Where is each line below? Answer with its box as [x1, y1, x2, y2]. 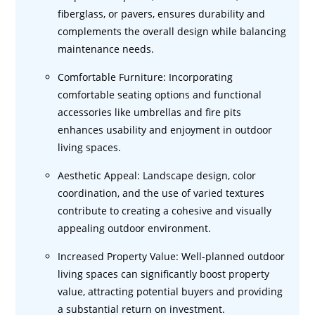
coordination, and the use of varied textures [58, 186, 265, 200]
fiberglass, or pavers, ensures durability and [58, 7, 266, 20]
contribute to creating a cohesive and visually [58, 204, 272, 217]
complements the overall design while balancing [58, 25, 287, 38]
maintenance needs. [58, 42, 155, 56]
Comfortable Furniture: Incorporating [58, 70, 233, 84]
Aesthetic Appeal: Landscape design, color [58, 169, 257, 182]
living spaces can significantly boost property [58, 267, 270, 281]
